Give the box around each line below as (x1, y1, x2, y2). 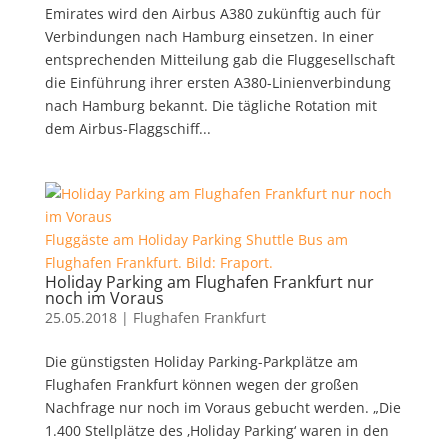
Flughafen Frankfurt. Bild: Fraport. (44, 252, 273, 272)
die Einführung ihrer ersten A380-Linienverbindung (44, 72, 391, 92)
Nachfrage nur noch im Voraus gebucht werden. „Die (44, 397, 401, 417)
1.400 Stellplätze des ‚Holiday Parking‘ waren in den (44, 420, 389, 440)
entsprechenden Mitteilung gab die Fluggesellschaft (44, 49, 395, 69)
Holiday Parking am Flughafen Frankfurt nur (44, 270, 374, 293)
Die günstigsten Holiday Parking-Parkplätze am (44, 351, 358, 371)
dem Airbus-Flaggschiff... (44, 118, 211, 138)
